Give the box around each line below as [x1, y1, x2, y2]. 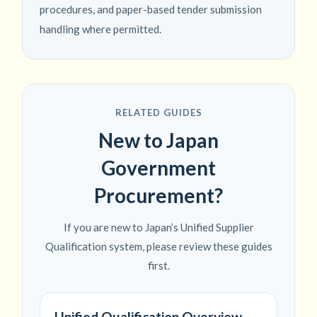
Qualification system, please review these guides [45, 240, 272, 253]
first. [147, 259, 170, 272]
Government [101, 156, 216, 180]
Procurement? [94, 183, 223, 208]
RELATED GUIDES [115, 107, 202, 119]
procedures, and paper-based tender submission [40, 3, 262, 16]
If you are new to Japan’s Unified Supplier [63, 221, 254, 234]
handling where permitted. [40, 23, 161, 36]
